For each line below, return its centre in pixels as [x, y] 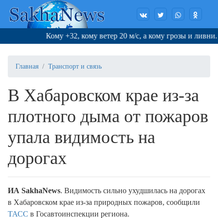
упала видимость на [82, 137]
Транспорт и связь [75, 67]
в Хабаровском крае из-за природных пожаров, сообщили [104, 202]
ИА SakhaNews [34, 191]
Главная [27, 67]
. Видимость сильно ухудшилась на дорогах [133, 191]
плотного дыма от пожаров [108, 117]
